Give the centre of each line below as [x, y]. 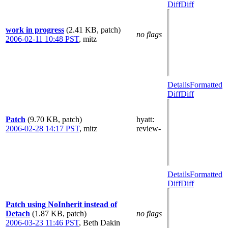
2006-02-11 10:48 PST [42, 39]
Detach [18, 213]
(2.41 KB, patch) [93, 30]
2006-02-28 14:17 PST [42, 128]
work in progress [35, 30]
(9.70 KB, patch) [55, 119]
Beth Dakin [102, 222]
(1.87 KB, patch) [59, 213]
